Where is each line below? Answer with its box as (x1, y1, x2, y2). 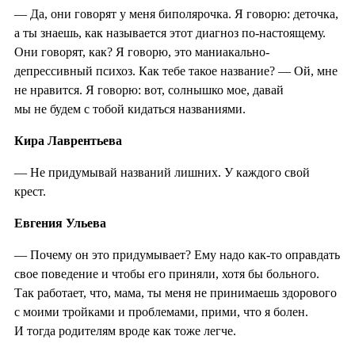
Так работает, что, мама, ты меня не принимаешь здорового (14, 285, 337, 300)
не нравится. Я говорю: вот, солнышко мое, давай (14, 82, 284, 97)
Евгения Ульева (14, 216, 106, 230)
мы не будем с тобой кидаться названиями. (14, 101, 246, 116)
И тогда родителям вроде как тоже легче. (14, 323, 236, 338)
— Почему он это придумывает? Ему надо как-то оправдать (14, 247, 340, 261)
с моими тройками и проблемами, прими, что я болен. (14, 304, 308, 319)
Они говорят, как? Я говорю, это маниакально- (14, 44, 269, 59)
